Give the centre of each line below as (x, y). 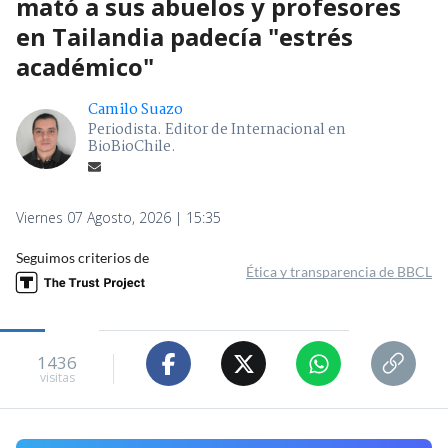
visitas (57, 377)
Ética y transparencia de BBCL (339, 272)
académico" (85, 67)
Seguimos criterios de (82, 258)
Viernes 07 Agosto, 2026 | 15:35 (118, 218)
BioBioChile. (132, 147)
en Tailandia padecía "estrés (184, 37)
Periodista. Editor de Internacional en (217, 130)
